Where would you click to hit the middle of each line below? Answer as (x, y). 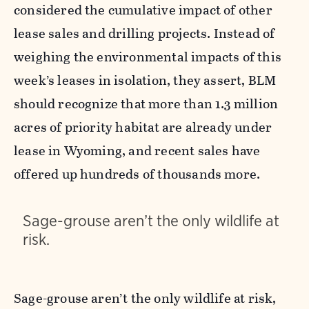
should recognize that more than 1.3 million (146, 103)
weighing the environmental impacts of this (148, 57)
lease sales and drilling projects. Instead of (144, 33)
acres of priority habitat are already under (143, 127)
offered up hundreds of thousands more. (137, 174)
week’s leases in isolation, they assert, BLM (145, 80)
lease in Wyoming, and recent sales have (137, 150)
